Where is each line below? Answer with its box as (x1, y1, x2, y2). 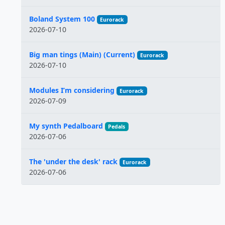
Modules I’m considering (29, 85, 115, 95)
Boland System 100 (29, 14, 95, 24)
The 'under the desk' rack (29, 157, 118, 166)
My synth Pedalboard (29, 121, 103, 131)
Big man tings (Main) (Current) (29, 50, 135, 59)
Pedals (108, 123, 126, 130)
